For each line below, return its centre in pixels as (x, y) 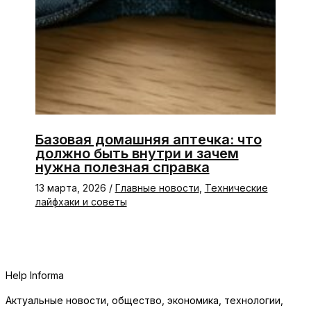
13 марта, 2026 (72, 187)
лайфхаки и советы (81, 201)
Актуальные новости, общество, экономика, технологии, (144, 300)
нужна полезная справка (122, 167)
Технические (236, 187)
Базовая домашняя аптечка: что (148, 139)
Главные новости (157, 187)
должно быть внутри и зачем (137, 153)
